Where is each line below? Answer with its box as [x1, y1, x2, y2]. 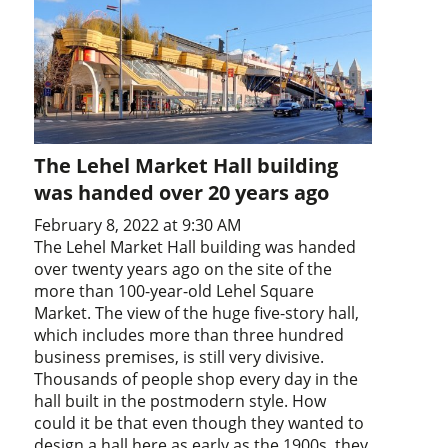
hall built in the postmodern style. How [34, 389, 327, 412]
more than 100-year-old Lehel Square [34, 279, 315, 302]
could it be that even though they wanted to [34, 411, 365, 434]
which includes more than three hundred [34, 323, 345, 346]
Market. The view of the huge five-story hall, [34, 301, 360, 324]
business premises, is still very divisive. [34, 345, 325, 368]
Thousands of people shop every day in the [34, 367, 359, 390]
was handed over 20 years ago [34, 178, 330, 206]
